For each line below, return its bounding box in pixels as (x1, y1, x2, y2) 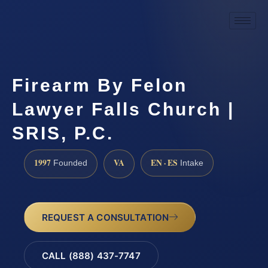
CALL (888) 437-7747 (41, 250, 141, 262)
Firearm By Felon (12, 75, 187, 95)
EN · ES (151, 156, 178, 169)
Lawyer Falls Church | (12, 99, 234, 119)
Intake (178, 158, 203, 167)
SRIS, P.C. (12, 123, 114, 143)
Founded (51, 158, 87, 167)
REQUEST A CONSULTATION (41, 211, 169, 223)
